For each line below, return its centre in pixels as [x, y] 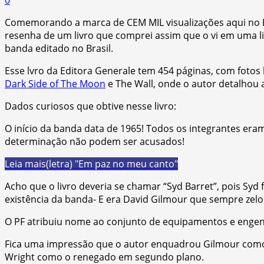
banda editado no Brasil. [59, 48]
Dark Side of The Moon [55, 83]
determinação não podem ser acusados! [95, 141]
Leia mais [25, 164]
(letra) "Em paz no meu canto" [112, 164]
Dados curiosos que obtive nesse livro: [90, 106]
